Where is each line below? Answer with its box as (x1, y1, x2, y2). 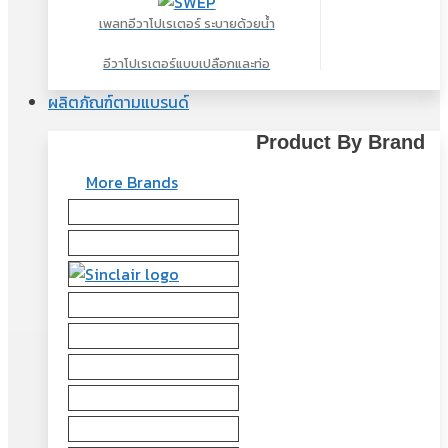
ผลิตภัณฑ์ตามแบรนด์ (48, 90, 189, 115)
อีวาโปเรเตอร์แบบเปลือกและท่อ (103, 54, 271, 74)
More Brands (85, 170, 178, 195)
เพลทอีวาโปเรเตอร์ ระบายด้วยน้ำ (98, 14, 275, 34)
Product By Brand (256, 130, 425, 153)
